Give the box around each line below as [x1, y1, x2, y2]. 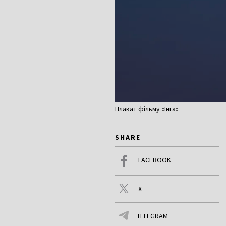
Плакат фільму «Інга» [115, 104, 179, 114]
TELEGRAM [137, 211, 168, 221]
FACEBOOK [138, 155, 171, 165]
